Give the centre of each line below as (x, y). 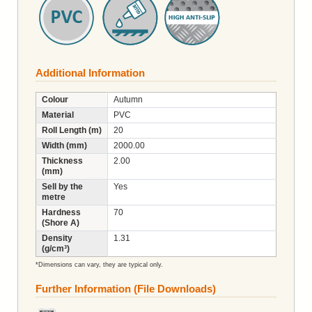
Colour (55, 99)
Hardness (61, 212)
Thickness (62, 161)
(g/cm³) (56, 248)
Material (58, 115)
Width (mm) (64, 145)
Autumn (128, 99)
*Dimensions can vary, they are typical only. (99, 264)
